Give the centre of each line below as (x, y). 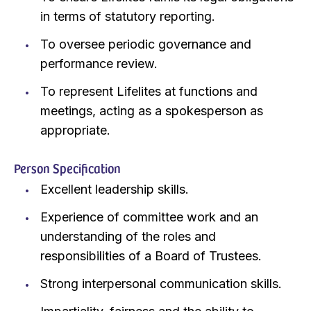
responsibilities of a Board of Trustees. (151, 255)
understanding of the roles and (128, 236)
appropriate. (75, 130)
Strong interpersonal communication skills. (161, 283)
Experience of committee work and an (149, 217)
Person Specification (67, 167)
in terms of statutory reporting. (127, 16)
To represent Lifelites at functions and (149, 91)
